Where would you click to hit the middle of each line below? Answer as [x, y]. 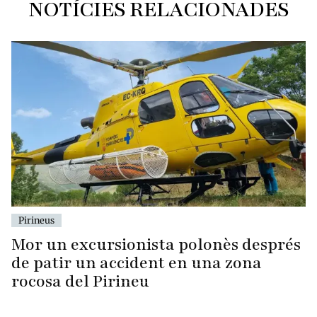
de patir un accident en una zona [137, 263]
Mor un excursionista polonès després [156, 244]
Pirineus [36, 220]
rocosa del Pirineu [80, 281]
